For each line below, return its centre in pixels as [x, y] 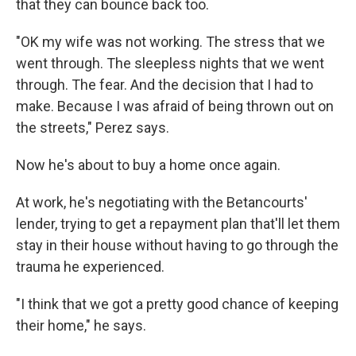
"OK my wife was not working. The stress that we [170, 41]
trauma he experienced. [90, 266]
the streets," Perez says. [93, 127]
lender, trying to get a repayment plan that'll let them [178, 223]
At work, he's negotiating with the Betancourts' [162, 202]
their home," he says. [81, 325]
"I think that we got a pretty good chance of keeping [177, 304]
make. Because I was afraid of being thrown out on [175, 106]
